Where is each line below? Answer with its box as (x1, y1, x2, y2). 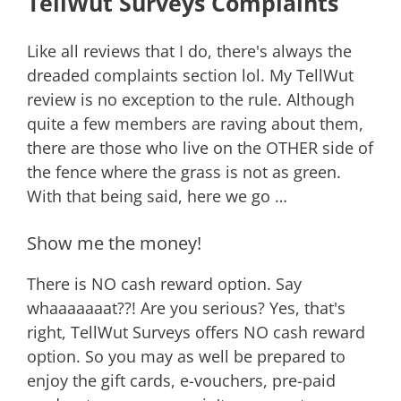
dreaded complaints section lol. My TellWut (27, 64, 354, 86)
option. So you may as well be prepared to (27, 346, 346, 367)
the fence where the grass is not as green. (27, 161, 341, 183)
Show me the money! (27, 231, 201, 255)
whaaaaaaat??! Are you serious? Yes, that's (27, 297, 346, 319)
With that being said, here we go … (27, 185, 287, 207)
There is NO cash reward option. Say (27, 273, 302, 294)
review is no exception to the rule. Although (27, 89, 354, 110)
